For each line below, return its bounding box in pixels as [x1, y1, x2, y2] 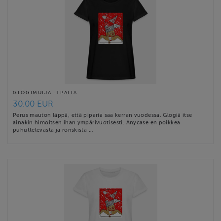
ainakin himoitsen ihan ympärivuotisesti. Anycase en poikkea [13, 119, 181, 125]
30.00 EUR [13, 99, 53, 109]
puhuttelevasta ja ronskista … [13, 126, 93, 133]
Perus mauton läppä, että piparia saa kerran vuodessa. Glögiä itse [13, 111, 192, 118]
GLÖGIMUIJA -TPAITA [13, 90, 78, 96]
